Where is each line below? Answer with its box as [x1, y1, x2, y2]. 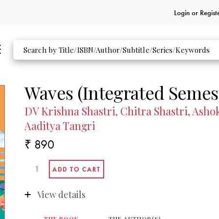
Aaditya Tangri [24, 119, 96, 133]
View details [37, 188, 86, 200]
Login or [174, 7, 200, 18]
